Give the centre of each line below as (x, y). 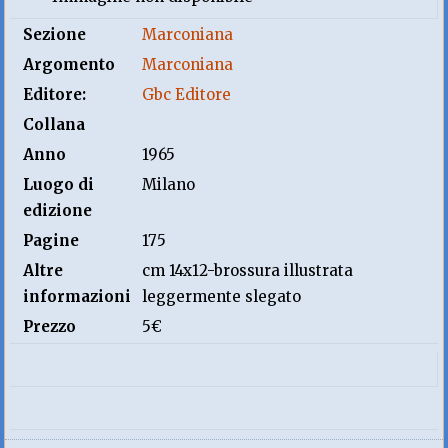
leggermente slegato (222, 296)
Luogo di (59, 184)
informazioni (77, 296)
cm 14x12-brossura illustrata (248, 270)
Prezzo (50, 326)
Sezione (55, 34)
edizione (58, 210)
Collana (54, 124)
